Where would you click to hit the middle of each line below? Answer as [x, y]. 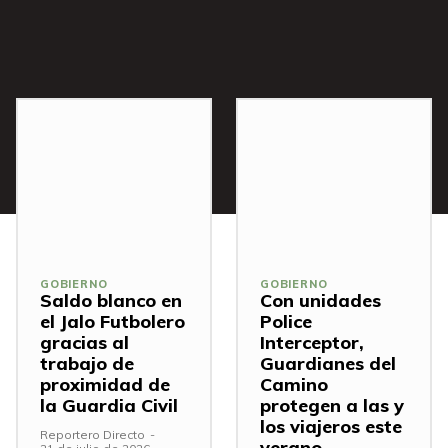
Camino [294, 385]
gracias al [84, 343]
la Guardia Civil [109, 406]
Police [286, 322]
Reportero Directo [92, 435]
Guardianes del [328, 364]
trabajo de [87, 364]
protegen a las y [332, 406]
